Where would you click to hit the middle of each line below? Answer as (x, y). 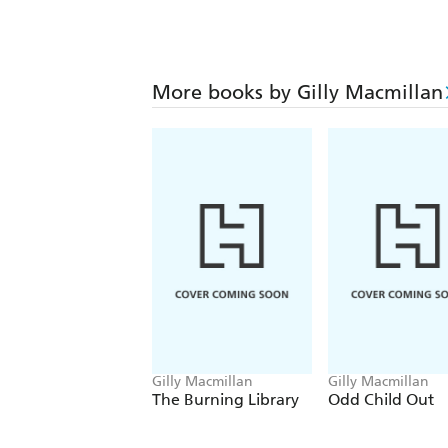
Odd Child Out (381, 400)
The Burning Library (225, 400)
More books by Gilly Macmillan (297, 92)
